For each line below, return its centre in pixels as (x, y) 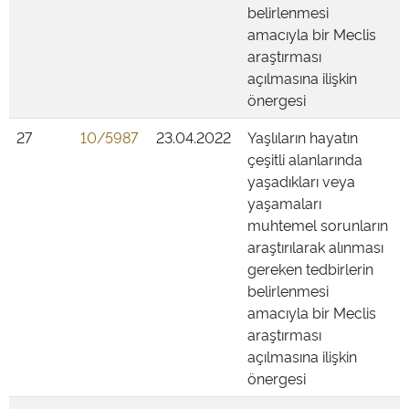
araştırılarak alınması (315, 246)
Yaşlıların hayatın (303, 137)
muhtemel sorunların (318, 225)
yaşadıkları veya (301, 181)
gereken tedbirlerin (310, 268)
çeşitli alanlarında (305, 159)
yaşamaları (284, 203)
